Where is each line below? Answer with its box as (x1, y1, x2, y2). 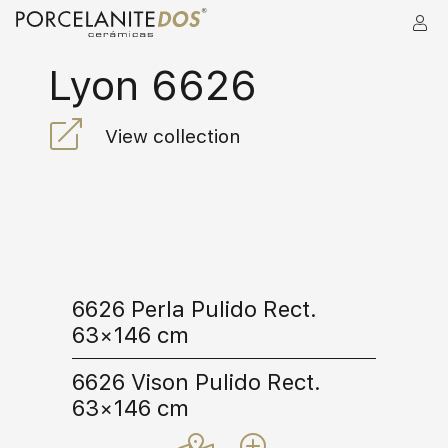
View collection (104, 125, 240, 149)
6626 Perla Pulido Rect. (72, 296, 317, 323)
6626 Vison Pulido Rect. (72, 369, 321, 396)
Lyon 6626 (48, 60, 257, 110)
